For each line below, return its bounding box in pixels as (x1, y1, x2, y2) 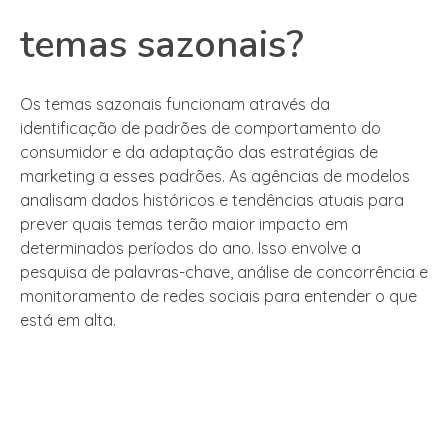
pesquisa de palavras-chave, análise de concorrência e (20, 262, 428, 283)
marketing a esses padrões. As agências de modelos (20, 166, 410, 187)
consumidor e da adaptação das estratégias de (20, 142, 378, 163)
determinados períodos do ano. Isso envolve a (20, 238, 361, 259)
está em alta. (20, 310, 116, 331)
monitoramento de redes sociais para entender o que (20, 286, 417, 307)
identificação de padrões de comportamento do (20, 118, 381, 139)
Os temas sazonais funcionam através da (20, 94, 330, 115)
